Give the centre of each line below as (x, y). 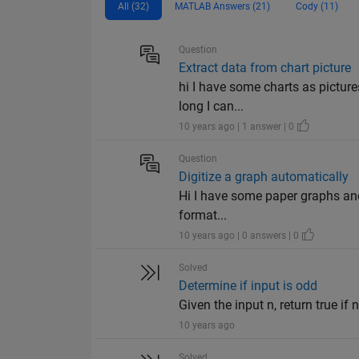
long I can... (212, 107)
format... (203, 216)
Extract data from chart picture (265, 68)
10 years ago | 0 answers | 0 (240, 236)
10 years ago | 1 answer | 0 (238, 127)
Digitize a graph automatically (264, 177)
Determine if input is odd (248, 286)
